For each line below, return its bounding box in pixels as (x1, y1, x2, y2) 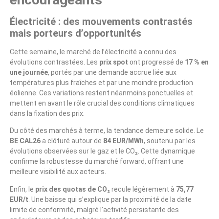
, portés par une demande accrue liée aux (48, 68, 176, 76)
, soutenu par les (144, 137, 196, 145)
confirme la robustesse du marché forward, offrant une (10, 157, 184, 166)
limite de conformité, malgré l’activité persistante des (10, 205, 179, 214)
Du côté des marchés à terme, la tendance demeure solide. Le (10, 127, 204, 135)
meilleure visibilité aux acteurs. (10, 168, 106, 176)
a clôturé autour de (41, 137, 103, 145)
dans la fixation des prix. (10, 109, 85, 117)
